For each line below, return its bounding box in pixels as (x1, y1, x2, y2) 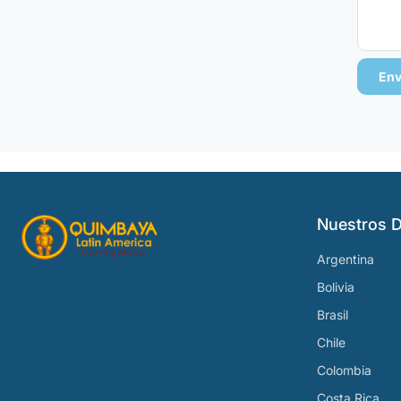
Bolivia (317, 279, 354, 294)
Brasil (317, 307, 348, 322)
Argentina (317, 252, 374, 267)
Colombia (317, 363, 371, 378)
